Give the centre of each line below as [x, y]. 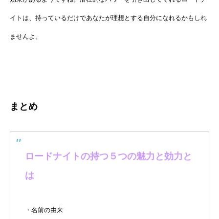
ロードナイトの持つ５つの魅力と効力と [109, 156]
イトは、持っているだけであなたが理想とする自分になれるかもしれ [108, 18]
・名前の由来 [44, 210]
